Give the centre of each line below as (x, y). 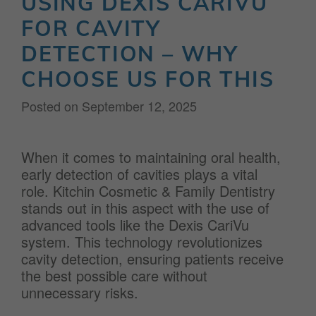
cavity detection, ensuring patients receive (152, 259)
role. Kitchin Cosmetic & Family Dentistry (148, 191)
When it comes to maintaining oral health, (151, 157)
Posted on (51, 106)
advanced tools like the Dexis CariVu (135, 225)
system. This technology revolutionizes (142, 242)
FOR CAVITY (91, 28)
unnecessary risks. (80, 292)
